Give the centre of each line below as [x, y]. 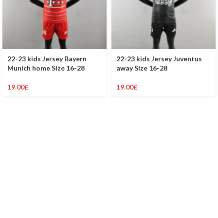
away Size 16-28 [142, 68]
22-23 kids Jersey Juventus [159, 59]
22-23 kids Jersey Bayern [47, 59]
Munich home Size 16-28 [46, 68]
